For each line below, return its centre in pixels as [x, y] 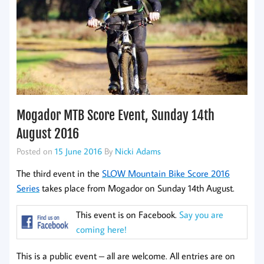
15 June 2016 [78, 151]
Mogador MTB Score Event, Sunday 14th [115, 115]
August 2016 [48, 134]
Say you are [202, 215]
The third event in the [59, 174]
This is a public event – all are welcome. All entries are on [126, 256]
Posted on [36, 151]
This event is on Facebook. [128, 215]
